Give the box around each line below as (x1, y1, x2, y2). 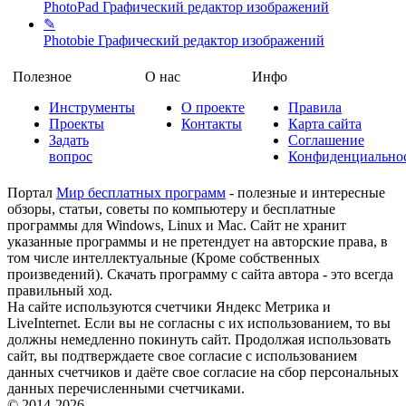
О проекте (181, 100, 245, 116)
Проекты (49, 116, 104, 132)
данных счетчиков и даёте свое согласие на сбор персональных (7, 364, 399, 381)
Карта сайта (288, 116, 362, 132)
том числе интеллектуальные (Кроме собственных (7, 250, 320, 266)
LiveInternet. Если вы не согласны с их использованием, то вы (7, 315, 391, 332)
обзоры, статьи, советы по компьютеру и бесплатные (7, 201, 335, 217)
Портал (7, 185, 56, 201)
